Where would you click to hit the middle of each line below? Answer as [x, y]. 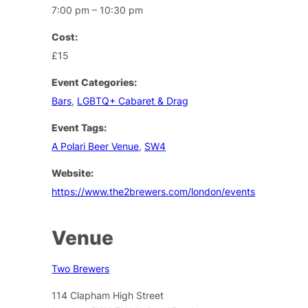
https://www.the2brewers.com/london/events [154, 191]
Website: [73, 173]
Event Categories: [95, 82]
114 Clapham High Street [108, 295]
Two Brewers [81, 268]
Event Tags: [79, 127]
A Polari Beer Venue [96, 146]
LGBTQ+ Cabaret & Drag [133, 100]
